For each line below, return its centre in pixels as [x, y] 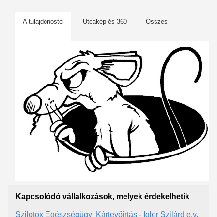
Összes [157, 22]
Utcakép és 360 [105, 22]
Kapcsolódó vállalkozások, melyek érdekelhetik [102, 196]
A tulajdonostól [43, 22]
